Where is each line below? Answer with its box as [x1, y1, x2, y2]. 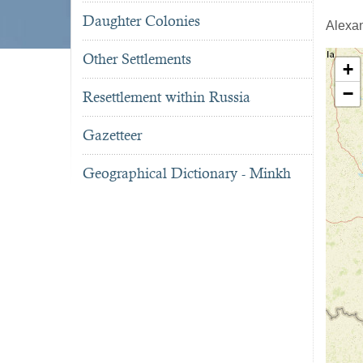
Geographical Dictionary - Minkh [83, 164, 291, 182]
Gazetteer [83, 126, 142, 144]
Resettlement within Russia [83, 88, 250, 106]
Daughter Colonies [83, 12, 200, 30]
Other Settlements [83, 50, 191, 68]
